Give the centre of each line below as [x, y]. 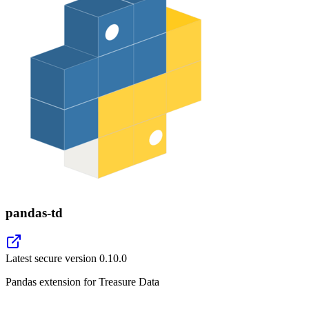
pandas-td [34, 212]
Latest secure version [52, 259]
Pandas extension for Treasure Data [82, 282]
